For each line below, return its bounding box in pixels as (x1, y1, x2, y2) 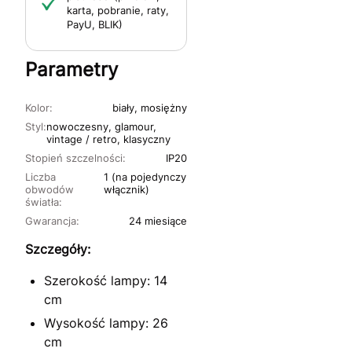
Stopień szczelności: (25, 151, 126, 164)
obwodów (25, 182, 74, 196)
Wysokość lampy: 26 (44, 314, 168, 331)
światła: (25, 195, 62, 208)
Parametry (25, 57, 118, 81)
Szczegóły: (25, 240, 90, 257)
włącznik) (103, 182, 149, 196)
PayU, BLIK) (67, 17, 123, 31)
